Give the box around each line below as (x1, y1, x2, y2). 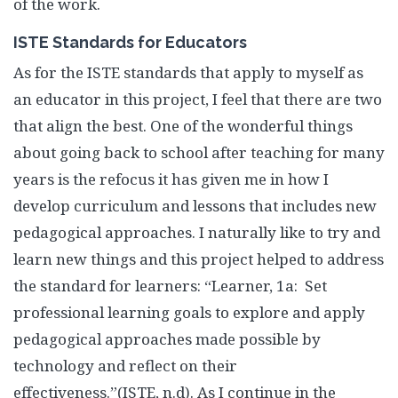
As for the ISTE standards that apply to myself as (13, 62, 363, 83)
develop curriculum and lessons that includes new (13, 195, 377, 216)
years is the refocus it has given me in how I (13, 169, 329, 189)
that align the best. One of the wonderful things (13, 115, 353, 136)
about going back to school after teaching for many (13, 142, 385, 163)
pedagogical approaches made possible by (13, 329, 321, 349)
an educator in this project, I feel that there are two (13, 89, 382, 109)
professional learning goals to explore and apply (13, 302, 365, 322)
